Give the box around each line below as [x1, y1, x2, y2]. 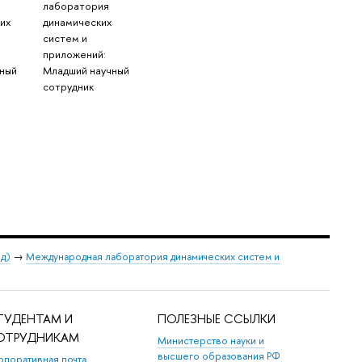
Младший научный [43, 63, 130, 78]
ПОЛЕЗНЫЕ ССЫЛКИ [158, 309, 276, 327]
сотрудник [43, 79, 95, 95]
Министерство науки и [158, 334, 265, 348]
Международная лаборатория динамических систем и [26, 249, 280, 263]
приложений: [43, 47, 107, 62]
